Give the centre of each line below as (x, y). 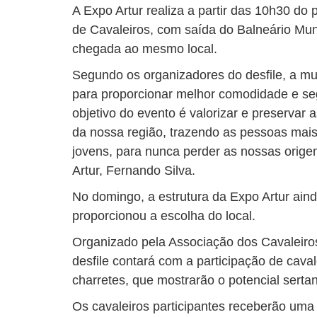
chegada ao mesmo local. (145, 49)
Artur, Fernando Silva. (134, 171)
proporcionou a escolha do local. (164, 216)
